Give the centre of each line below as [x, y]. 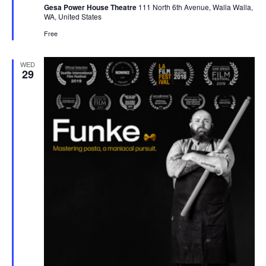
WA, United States [72, 16]
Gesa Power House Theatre [91, 7]
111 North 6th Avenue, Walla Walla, [195, 7]
